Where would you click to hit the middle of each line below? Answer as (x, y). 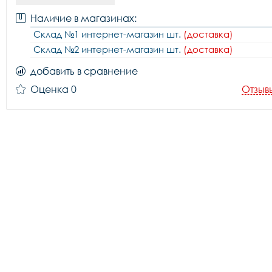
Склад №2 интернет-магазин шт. (108, 49)
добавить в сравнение (84, 71)
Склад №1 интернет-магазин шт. (108, 34)
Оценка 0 (53, 89)
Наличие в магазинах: (83, 18)
